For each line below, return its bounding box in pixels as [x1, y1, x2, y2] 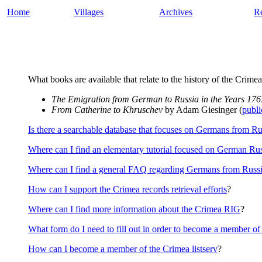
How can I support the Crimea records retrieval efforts [28, 184, 227, 194]
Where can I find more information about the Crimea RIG [28, 204, 240, 214]
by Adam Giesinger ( [163, 105, 242, 115]
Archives [159, 7, 192, 17]
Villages [74, 7, 104, 17]
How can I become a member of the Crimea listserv [28, 244, 218, 254]
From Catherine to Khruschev [51, 105, 163, 115]
